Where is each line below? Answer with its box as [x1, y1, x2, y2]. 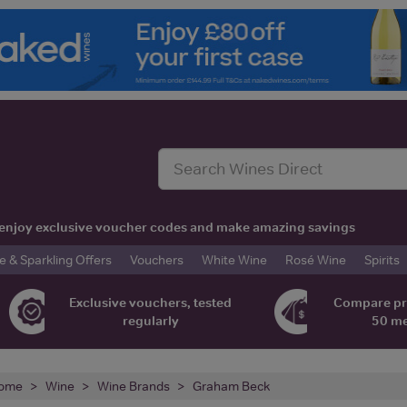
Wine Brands [97, 377, 170, 394]
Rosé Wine [285, 251, 346, 268]
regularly [122, 312, 179, 329]
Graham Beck [193, 377, 270, 394]
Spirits [364, 251, 400, 268]
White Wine [202, 251, 267, 268]
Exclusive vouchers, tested [69, 293, 233, 311]
